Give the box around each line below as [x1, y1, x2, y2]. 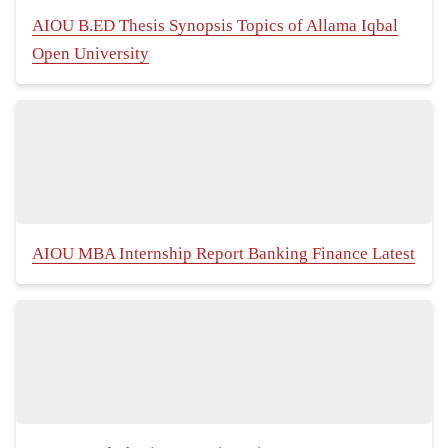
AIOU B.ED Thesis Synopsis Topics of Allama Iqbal [32, 16, 398, 36]
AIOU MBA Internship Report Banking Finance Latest [32, 244, 415, 264]
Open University [32, 44, 149, 64]
